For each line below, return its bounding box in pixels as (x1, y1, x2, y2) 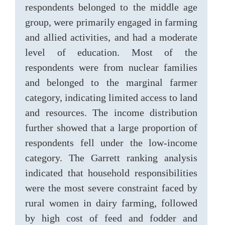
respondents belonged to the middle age (25, 2, 197, 13)
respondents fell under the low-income (25, 137, 197, 148)
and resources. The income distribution (25, 107, 197, 118)
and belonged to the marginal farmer (25, 77, 197, 88)
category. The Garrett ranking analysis (25, 152, 197, 163)
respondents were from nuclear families (25, 62, 197, 73)
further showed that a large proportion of (25, 122, 197, 133)
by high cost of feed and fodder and (25, 212, 197, 223)
